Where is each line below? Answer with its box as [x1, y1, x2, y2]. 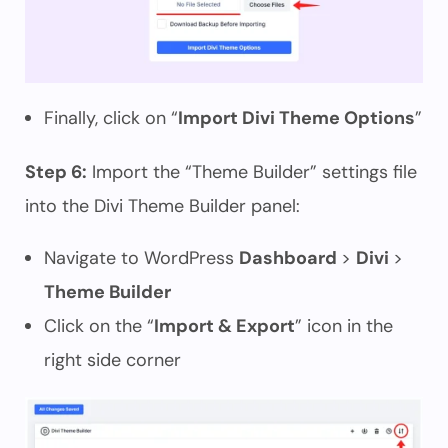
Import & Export [154, 314, 295, 338]
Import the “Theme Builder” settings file [87, 160, 417, 184]
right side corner [44, 348, 181, 372]
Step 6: [25, 160, 87, 184]
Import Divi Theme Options [178, 106, 415, 130]
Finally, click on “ [44, 106, 178, 130]
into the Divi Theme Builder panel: [25, 194, 300, 218]
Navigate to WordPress [44, 246, 239, 270]
